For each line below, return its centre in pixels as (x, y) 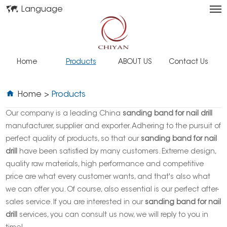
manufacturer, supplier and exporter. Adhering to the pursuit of (113, 127)
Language (42, 10)
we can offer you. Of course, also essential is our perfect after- (112, 190)
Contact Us (189, 63)
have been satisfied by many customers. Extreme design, (117, 152)
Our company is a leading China (64, 114)
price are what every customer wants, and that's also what (108, 178)
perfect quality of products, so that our (73, 140)
